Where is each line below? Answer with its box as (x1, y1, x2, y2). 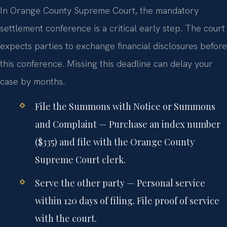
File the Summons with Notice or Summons (34, 100, 215, 112)
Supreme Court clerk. (34, 153, 126, 166)
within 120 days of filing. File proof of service (34, 194, 219, 207)
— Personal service (124, 176, 205, 189)
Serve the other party (34, 176, 125, 189)
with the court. (34, 212, 97, 224)
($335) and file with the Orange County (34, 135, 195, 148)
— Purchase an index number (96, 118, 220, 130)
